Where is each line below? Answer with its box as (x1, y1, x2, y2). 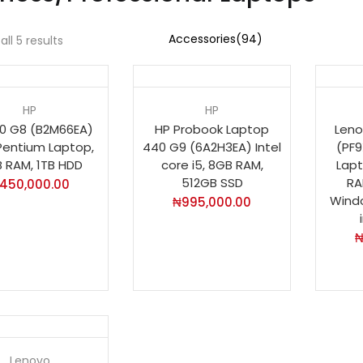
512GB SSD (181, 173, 243, 191)
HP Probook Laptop (155, 120, 269, 138)
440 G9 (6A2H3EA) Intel (143, 138, 281, 156)
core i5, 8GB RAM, (160, 156, 263, 173)
